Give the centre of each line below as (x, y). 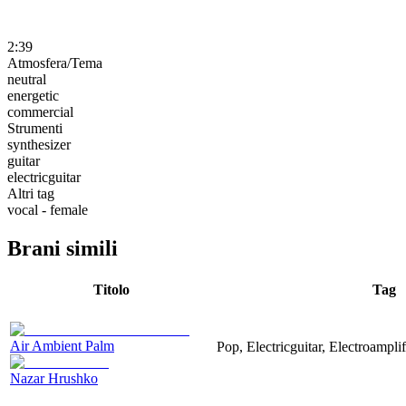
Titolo (111, 289)
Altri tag (31, 193)
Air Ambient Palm (62, 345)
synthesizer (39, 144)
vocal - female (48, 209)
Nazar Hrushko (54, 378)
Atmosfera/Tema (55, 63)
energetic (33, 95)
